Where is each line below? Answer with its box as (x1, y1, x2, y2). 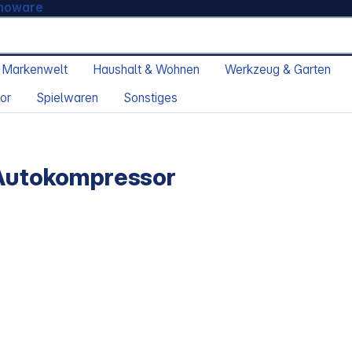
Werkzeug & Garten (225, 62, 331, 78)
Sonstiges (123, 90, 178, 106)
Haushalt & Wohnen (93, 62, 200, 78)
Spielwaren (36, 90, 98, 106)
